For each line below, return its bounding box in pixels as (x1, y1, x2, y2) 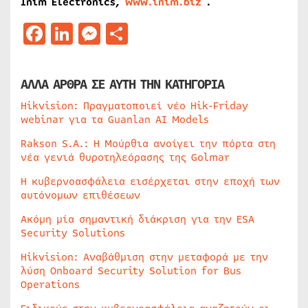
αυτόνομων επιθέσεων (21, 188, 140, 203)
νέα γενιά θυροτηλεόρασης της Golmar (21, 150, 230, 165)
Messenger (100, 18, 210, 49)
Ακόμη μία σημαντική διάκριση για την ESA (21, 212, 254, 227)
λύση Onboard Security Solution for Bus (21, 263, 241, 278)
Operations (21, 277, 80, 292)
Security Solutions (21, 225, 125, 241)
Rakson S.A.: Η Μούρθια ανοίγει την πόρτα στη (21, 136, 276, 151)
